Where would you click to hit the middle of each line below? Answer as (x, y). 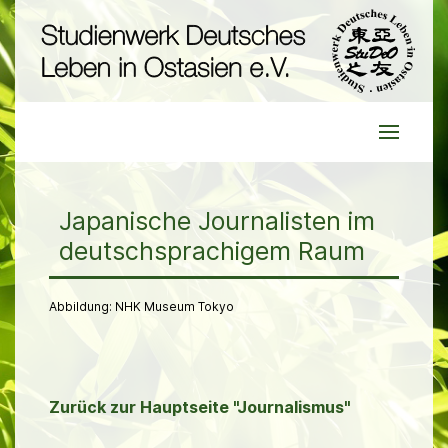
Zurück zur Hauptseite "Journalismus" (200, 407)
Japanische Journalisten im (217, 221)
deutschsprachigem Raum (212, 251)
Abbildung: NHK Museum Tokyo (141, 307)
